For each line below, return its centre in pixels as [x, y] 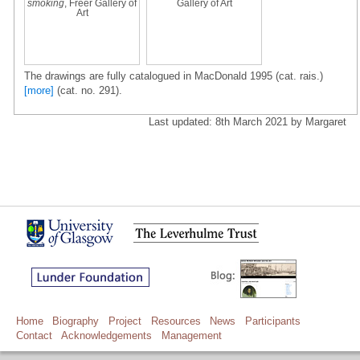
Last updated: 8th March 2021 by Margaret [247, 121]
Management [192, 335]
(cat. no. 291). [88, 90]
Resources [176, 321]
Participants [273, 321]
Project [125, 321]
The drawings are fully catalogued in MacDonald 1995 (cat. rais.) [174, 76]
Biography [76, 321]
